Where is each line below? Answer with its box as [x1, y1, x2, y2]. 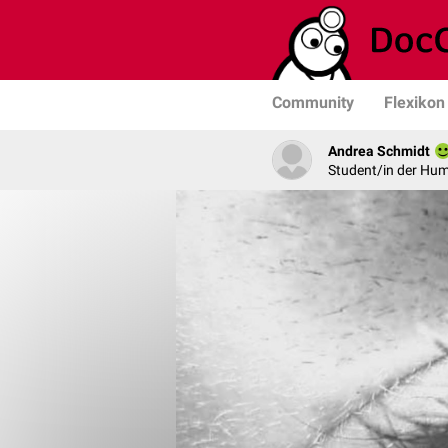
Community [272, 93, 354, 112]
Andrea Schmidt [328, 142, 430, 159]
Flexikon [384, 93, 445, 112]
